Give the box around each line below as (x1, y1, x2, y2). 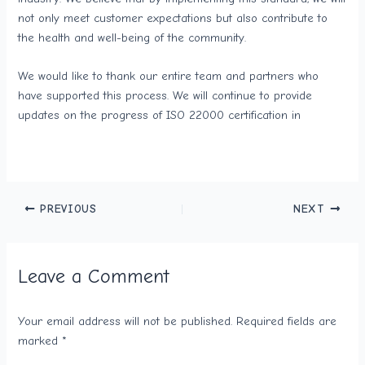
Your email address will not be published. (18, 314, 233, 328)
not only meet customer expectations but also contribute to (18, 11, 328, 25)
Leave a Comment (18, 266, 170, 288)
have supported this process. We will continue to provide (18, 88, 313, 103)
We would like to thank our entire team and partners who (18, 68, 319, 83)
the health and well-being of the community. (18, 30, 247, 45)
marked (18, 333, 63, 348)
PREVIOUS (35, 202, 97, 215)
